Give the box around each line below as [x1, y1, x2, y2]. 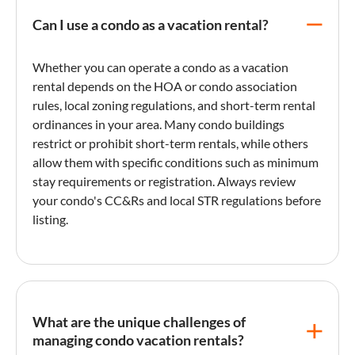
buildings [232, 116, 284, 132]
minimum [267, 154, 319, 170]
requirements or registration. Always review [55, 173, 296, 189]
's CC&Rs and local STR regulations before [94, 192, 321, 208]
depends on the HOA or [65, 78, 199, 94]
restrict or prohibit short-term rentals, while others [32, 135, 308, 151]
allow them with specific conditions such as [32, 154, 267, 170]
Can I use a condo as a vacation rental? [32, 15, 269, 33]
